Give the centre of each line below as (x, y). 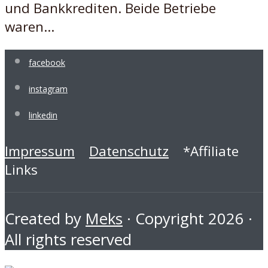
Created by (45, 219)
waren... (30, 27)
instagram (48, 89)
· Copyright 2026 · (188, 219)
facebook (47, 62)
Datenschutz (129, 151)
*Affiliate (204, 151)
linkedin (43, 115)
